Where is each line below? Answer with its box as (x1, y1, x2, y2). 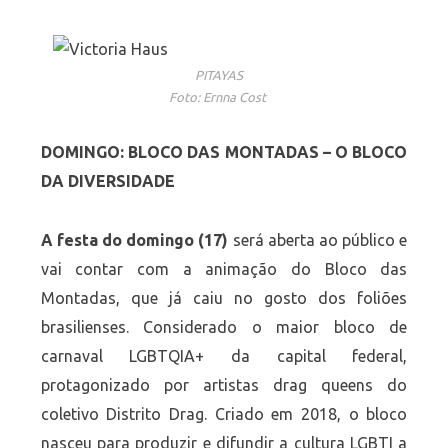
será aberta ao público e (232, 231, 408, 250)
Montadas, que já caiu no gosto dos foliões (40, 289, 408, 308)
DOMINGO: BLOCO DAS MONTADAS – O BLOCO (40, 143, 408, 162)
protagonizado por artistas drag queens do (40, 376, 408, 395)
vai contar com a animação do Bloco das (40, 260, 408, 279)
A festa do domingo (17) (40, 231, 233, 250)
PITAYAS (195, 68, 243, 83)
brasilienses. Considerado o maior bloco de (40, 318, 408, 337)
